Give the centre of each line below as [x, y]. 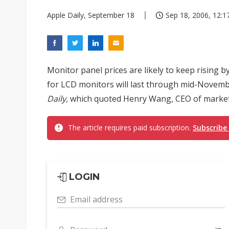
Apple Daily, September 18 [91, 15]
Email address [96, 199]
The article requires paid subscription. [130, 128]
